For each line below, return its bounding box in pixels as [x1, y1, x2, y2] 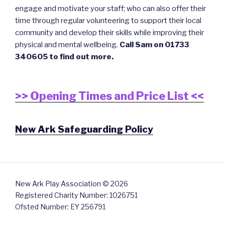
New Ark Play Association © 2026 [15, 179, 128, 188]
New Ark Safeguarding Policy [15, 123, 153, 135]
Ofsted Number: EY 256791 [15, 202, 105, 211]
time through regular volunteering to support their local [15, 16, 201, 26]
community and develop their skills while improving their [15, 28, 204, 38]
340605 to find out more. [15, 52, 114, 62]
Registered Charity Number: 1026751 [15, 191, 138, 200]
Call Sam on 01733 [120, 40, 189, 50]
